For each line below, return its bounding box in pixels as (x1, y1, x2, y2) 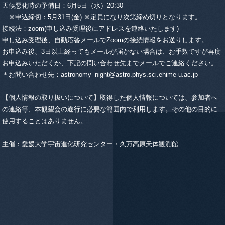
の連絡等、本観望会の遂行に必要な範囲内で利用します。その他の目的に (2, 105, 218, 113)
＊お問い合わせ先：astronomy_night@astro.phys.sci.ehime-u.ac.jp (2, 70, 198, 78)
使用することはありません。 (2, 117, 87, 125)
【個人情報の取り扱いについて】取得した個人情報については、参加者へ (2, 93, 218, 101)
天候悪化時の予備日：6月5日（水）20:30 (2, 1, 124, 9)
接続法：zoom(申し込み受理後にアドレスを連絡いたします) (2, 24, 179, 32)
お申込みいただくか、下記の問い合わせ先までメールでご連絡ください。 (2, 59, 218, 67)
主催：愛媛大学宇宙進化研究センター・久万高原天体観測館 (2, 140, 179, 148)
